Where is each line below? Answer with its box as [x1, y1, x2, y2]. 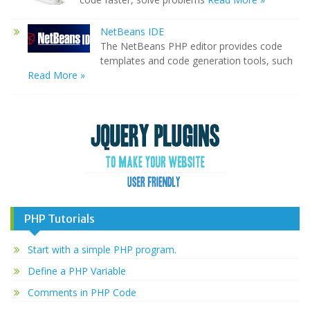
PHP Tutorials [24, 211, 95, 226]
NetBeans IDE [100, 24, 164, 38]
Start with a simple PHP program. [28, 242, 176, 256]
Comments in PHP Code [28, 285, 136, 299]
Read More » [28, 68, 85, 82]
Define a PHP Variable [28, 264, 126, 277]
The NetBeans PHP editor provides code [100, 39, 282, 53]
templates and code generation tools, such [100, 53, 293, 67]
